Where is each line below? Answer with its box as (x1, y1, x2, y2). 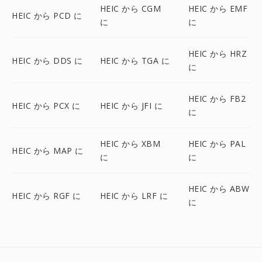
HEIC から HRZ (188, 48, 247, 59)
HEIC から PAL (188, 138, 246, 149)
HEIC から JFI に (99, 99, 163, 111)
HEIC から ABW (188, 183, 250, 194)
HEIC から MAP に (12, 144, 84, 156)
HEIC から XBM (99, 138, 161, 149)
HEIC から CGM (99, 3, 161, 14)
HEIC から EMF (188, 3, 248, 14)
